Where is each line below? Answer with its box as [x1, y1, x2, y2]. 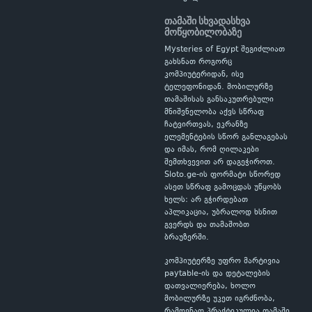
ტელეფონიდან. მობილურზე [164, 81, 273, 93]
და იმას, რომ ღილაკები [164, 144, 259, 156]
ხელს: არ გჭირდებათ [164, 194, 248, 206]
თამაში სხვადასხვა [164, 14, 250, 29]
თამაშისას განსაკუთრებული [164, 94, 274, 106]
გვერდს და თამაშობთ [164, 219, 249, 231]
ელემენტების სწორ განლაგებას [164, 132, 288, 143]
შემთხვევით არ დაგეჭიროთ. [164, 157, 275, 169]
